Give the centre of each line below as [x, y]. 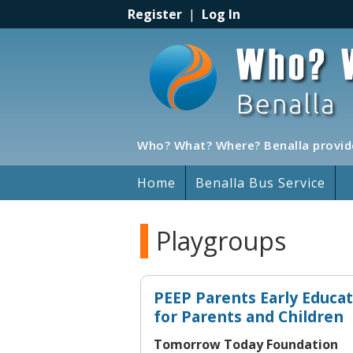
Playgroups [221, 241]
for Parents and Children [249, 317]
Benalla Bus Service [260, 183]
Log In [221, 14]
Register [155, 14]
